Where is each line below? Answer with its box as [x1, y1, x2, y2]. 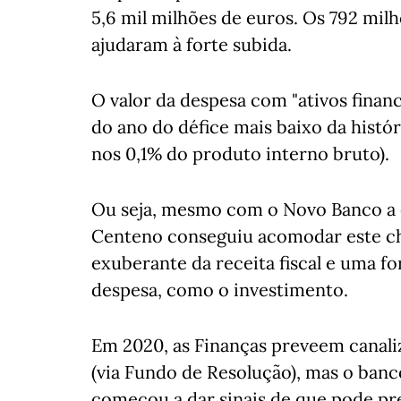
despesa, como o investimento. [91, 278, 348, 301]
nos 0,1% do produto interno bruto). [91, 142, 389, 165]
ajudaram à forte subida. [91, 33, 292, 55]
